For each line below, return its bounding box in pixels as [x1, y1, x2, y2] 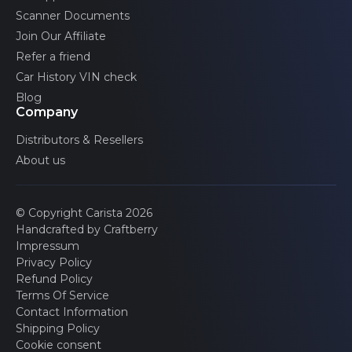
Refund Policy [16, 272, 93, 287]
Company [16, 104, 78, 120]
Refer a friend [16, 49, 90, 64]
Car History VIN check [16, 70, 137, 85]
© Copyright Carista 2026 [16, 206, 152, 221]
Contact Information [16, 305, 128, 320]
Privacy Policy [16, 255, 92, 270]
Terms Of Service [16, 288, 109, 303]
